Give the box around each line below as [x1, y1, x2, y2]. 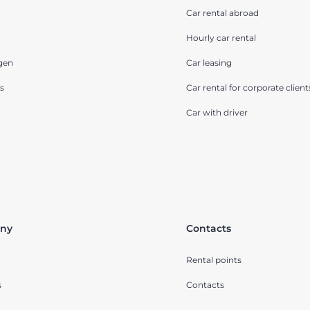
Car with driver [186, 107, 248, 118]
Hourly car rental [186, 33, 256, 44]
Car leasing [186, 57, 232, 69]
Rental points [186, 255, 241, 266]
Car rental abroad [186, 8, 259, 19]
